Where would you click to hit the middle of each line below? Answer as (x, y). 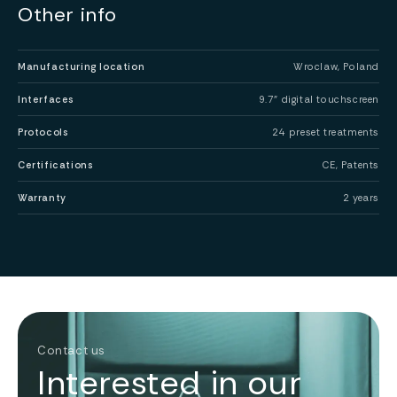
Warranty (42, 197)
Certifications (56, 164)
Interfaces (46, 99)
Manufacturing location (82, 66)
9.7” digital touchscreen (319, 99)
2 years (361, 197)
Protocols (43, 132)
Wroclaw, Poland (336, 66)
